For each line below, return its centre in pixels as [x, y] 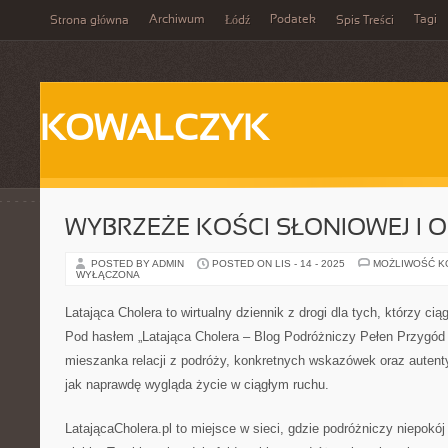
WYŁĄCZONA [108, 274]
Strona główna [89, 21]
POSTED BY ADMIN [139, 263]
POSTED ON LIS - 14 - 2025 [278, 263]
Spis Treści [365, 21]
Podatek [293, 20]
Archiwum [177, 20]
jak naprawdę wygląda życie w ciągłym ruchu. [197, 384]
